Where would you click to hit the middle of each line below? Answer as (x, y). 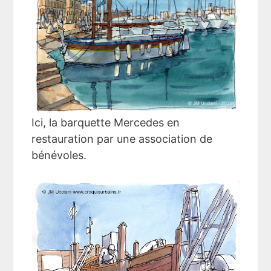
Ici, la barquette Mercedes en (106, 122)
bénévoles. (59, 155)
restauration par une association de (122, 139)
